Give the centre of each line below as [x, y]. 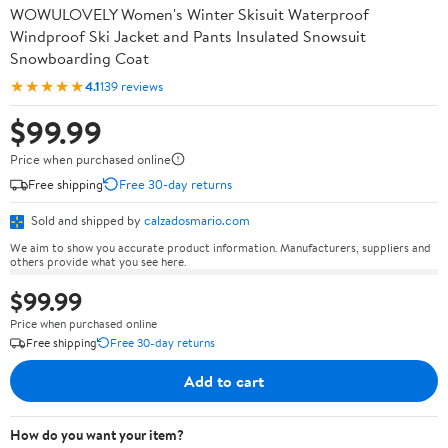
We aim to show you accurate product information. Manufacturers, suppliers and [220, 247]
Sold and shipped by [86, 220]
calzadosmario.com [197, 220]
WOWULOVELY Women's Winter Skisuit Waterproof [189, 14]
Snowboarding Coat [79, 58]
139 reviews [131, 85]
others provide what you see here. [98, 261]
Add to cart [224, 380]
